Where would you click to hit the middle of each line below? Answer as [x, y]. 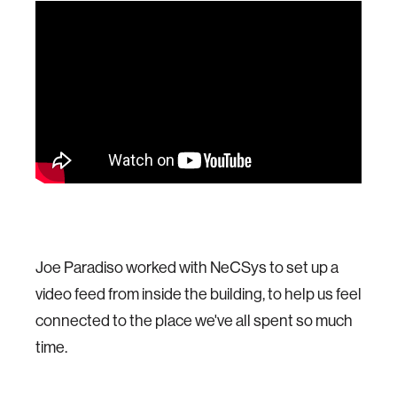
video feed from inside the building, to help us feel [198, 293]
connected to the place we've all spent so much [194, 320]
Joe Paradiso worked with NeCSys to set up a [187, 267]
